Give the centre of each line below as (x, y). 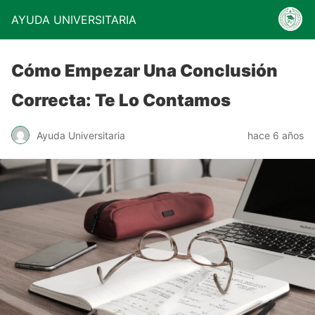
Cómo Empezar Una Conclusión (144, 71)
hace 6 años (276, 135)
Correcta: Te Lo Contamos (121, 100)
